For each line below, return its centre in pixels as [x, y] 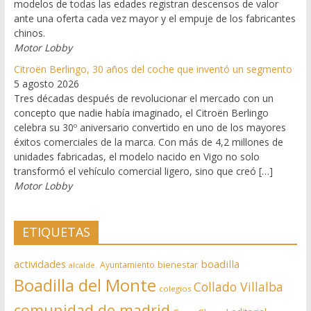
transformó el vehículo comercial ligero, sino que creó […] [143, 171]
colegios [175, 289]
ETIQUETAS [56, 232]
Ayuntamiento [127, 265]
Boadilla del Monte [85, 285]
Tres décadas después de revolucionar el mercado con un [143, 99]
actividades [40, 264]
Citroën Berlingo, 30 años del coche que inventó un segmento [153, 69]
